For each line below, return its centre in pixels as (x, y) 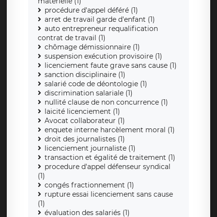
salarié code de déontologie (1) (96, 84)
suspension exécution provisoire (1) (103, 56)
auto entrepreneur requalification (101, 29)
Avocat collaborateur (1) (85, 121)
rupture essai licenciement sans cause (109, 194)
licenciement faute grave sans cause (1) (111, 66)
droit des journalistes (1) (85, 139)
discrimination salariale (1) (89, 93)
